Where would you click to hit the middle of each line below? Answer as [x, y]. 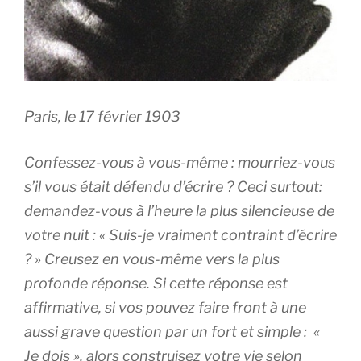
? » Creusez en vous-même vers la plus [152, 259]
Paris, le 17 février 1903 [102, 116]
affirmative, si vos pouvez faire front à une [165, 307]
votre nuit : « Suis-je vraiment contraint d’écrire [180, 234]
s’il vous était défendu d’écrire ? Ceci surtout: [173, 186]
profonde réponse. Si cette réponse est [156, 283]
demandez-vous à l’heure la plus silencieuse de [179, 210]
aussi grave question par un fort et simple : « [172, 331]
